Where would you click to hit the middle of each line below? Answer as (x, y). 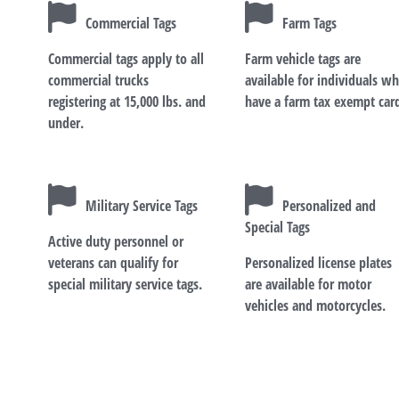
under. (66, 123)
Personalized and (330, 206)
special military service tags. (125, 285)
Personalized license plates (319, 263)
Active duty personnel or (116, 242)
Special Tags (278, 228)
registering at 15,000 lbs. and (127, 102)
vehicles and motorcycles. (316, 306)
